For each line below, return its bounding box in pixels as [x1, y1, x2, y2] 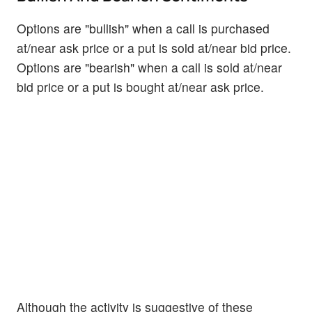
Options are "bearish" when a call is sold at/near [17, 58, 282, 76]
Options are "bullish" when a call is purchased [17, 19, 270, 37]
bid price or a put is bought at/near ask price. [17, 77, 264, 95]
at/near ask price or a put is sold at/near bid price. [17, 38, 291, 56]
